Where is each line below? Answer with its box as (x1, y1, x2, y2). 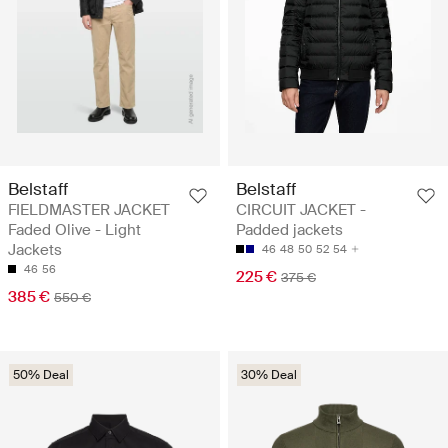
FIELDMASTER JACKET (8, 199, 170, 220)
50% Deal (13, 366, 69, 383)
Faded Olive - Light (8, 219, 141, 240)
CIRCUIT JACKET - (236, 199, 366, 220)
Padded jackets (236, 219, 343, 240)
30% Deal (241, 366, 297, 383)
